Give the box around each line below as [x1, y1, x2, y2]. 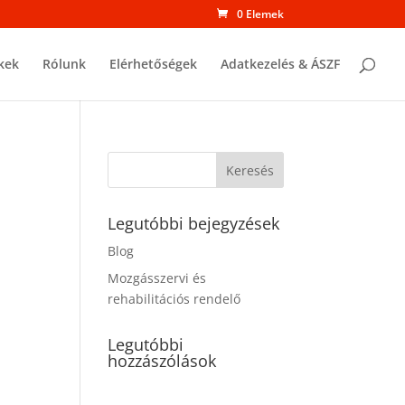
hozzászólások [108, 350, 217, 372]
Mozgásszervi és [108, 269, 207, 287]
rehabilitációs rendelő [108, 290, 241, 307]
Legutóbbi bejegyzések [108, 212, 280, 234]
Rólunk [42, 55, 86, 72]
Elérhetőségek [109, 55, 197, 72]
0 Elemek [236, 6, 284, 22]
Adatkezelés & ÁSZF [221, 55, 340, 72]
